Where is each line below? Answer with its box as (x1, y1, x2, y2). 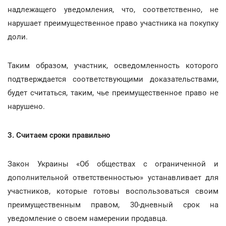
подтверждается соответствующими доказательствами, (8, 75, 218, 84)
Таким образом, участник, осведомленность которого (8, 61, 218, 70)
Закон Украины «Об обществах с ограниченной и (8, 159, 218, 168)
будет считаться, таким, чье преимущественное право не (8, 88, 218, 97)
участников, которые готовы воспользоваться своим (8, 187, 218, 196)
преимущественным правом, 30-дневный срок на (8, 200, 218, 209)
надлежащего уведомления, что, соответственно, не (8, 5, 218, 14)
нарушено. (8, 102, 45, 111)
